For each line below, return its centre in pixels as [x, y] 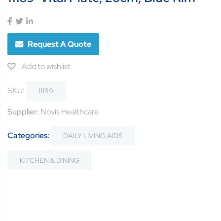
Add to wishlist [45, 67]
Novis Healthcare [69, 112]
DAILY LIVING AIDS [93, 136]
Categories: [29, 136]
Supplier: [23, 112]
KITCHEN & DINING [50, 161]
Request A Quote [59, 44]
